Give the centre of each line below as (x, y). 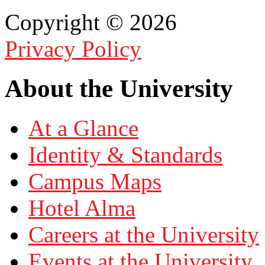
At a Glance (83, 128)
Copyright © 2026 (91, 22)
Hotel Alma (82, 208)
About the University (119, 89)
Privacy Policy (73, 49)
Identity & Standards (125, 155)
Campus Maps (95, 182)
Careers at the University (144, 235)
